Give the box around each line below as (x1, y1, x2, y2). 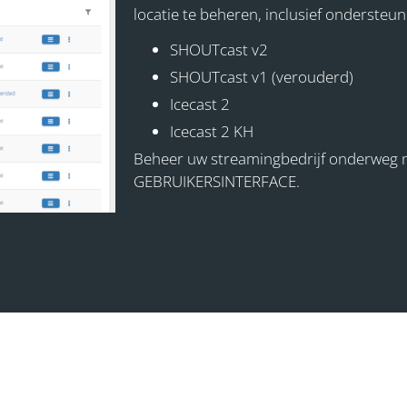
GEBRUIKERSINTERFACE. (134, 171, 300, 193)
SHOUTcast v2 (170, 39, 268, 61)
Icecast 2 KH (170, 121, 253, 143)
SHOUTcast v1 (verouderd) (170, 66, 353, 88)
